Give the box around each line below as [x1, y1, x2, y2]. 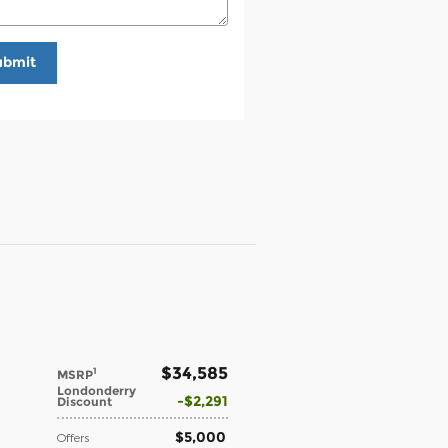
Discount [57, 393, 112, 409]
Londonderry [57, 382, 136, 398]
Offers [57, 429, 89, 444]
